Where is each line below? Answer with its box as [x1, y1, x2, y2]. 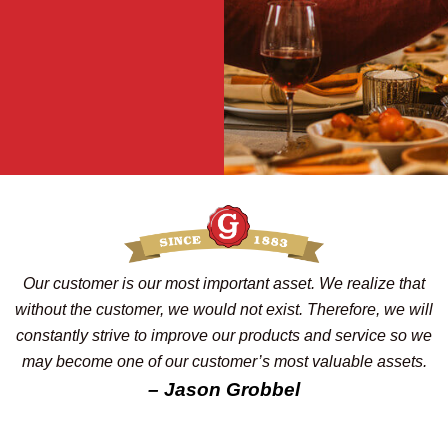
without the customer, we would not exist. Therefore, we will [15, 301, 433, 319]
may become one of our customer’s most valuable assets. [21, 353, 427, 371]
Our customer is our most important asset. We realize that [23, 275, 425, 293]
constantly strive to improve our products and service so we [16, 327, 432, 345]
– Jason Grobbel [148, 379, 300, 401]
